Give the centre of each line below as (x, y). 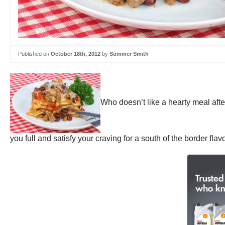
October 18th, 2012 (76, 54)
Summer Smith (129, 54)
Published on (34, 54)
